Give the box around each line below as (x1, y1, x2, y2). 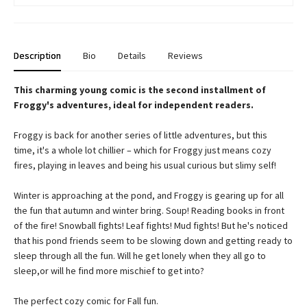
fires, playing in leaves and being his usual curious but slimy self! (14, 159, 276, 171)
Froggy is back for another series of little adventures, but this (14, 129, 267, 141)
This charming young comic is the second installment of (14, 84, 266, 96)
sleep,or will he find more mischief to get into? (14, 265, 204, 277)
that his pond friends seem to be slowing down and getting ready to (14, 234, 293, 247)
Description (14, 49, 61, 62)
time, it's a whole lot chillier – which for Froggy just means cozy (14, 144, 271, 156)
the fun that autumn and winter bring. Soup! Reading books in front (14, 204, 284, 217)
